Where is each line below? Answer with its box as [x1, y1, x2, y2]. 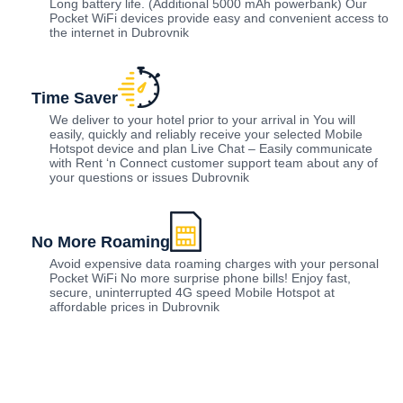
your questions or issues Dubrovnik [49, 170, 249, 185]
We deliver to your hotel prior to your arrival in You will [49, 112, 355, 128]
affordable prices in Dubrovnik [49, 300, 219, 315]
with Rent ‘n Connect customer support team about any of [49, 156, 378, 171]
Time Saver [31, 89, 118, 108]
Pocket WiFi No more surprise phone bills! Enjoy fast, [49, 271, 351, 286]
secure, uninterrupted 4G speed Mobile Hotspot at [49, 285, 335, 300]
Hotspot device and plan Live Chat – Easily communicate [49, 141, 372, 157]
